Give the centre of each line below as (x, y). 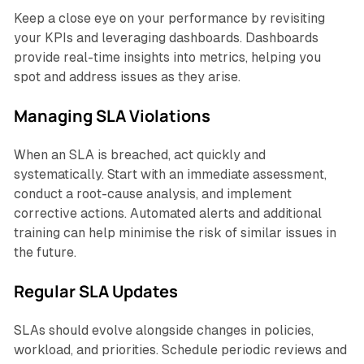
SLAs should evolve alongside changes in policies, (163, 331)
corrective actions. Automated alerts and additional (167, 214)
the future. (45, 253)
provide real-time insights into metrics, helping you (167, 58)
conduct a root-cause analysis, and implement (152, 194)
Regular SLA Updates (95, 292)
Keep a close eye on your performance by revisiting (169, 19)
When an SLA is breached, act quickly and (139, 155)
